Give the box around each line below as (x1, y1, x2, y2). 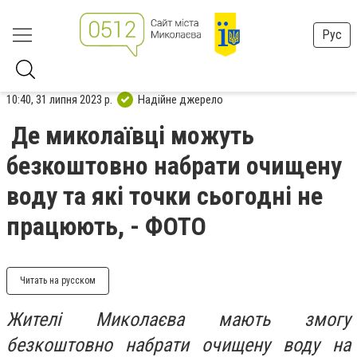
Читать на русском (20, 275, 96, 286)
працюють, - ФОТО (6, 211, 206, 241)
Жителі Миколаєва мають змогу (6, 308, 351, 331)
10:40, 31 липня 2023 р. (6, 92, 112, 107)
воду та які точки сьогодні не (6, 181, 323, 211)
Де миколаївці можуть (11, 120, 254, 151)
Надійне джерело (138, 92, 223, 107)
